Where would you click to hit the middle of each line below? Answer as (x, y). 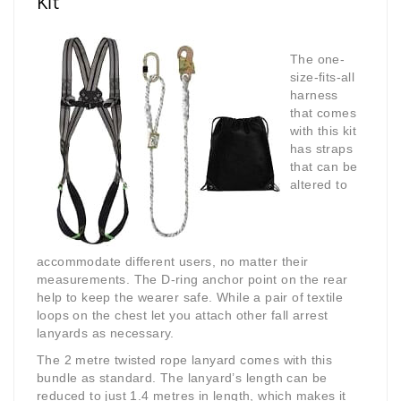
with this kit (324, 131)
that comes (323, 113)
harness (314, 95)
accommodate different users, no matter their (173, 262)
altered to (319, 185)
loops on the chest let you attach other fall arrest (183, 316)
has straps (322, 149)
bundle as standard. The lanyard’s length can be (182, 378)
